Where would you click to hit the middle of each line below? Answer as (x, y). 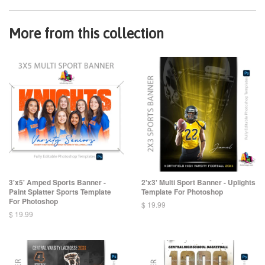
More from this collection (86, 34)
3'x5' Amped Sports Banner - (57, 182)
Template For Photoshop (182, 192)
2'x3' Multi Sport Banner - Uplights (198, 182)
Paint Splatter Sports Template (60, 192)
